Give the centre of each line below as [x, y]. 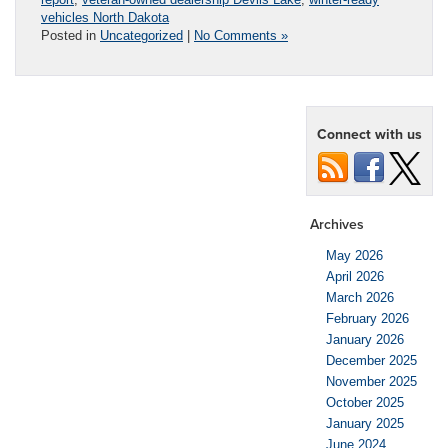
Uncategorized [141, 35]
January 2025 [365, 423]
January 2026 [365, 339]
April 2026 [355, 276]
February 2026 [367, 318]
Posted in [70, 35]
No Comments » [241, 35]
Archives [337, 223]
